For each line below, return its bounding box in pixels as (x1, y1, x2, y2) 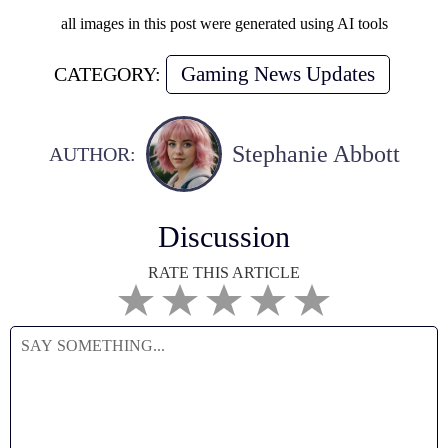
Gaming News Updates (180, 62, 375, 86)
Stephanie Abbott (231, 140, 400, 167)
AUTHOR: (48, 142, 136, 165)
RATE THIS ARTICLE (148, 264, 300, 281)
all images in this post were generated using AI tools (60, 15, 388, 32)
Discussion (158, 220, 290, 253)
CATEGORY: (53, 63, 161, 85)
